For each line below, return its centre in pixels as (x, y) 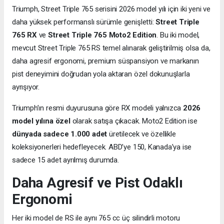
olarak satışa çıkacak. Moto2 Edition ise (134, 121)
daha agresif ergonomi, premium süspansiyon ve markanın (105, 61)
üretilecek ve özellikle (141, 134)
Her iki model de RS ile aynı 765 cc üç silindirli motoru (96, 218)
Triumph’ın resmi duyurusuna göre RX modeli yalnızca (98, 108)
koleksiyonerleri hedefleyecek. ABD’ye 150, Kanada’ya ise (102, 147)
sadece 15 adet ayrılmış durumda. (65, 160)
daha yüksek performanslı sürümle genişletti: (84, 22)
